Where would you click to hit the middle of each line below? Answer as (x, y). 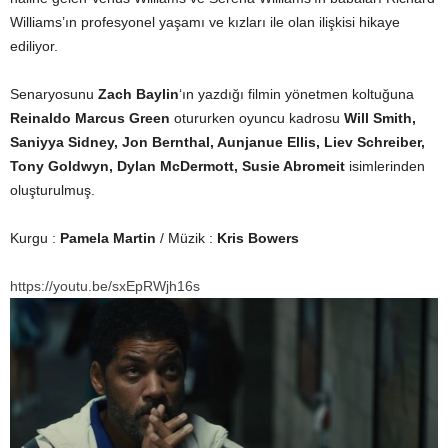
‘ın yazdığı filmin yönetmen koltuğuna (296, 94)
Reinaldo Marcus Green (90, 118)
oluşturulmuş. (52, 190)
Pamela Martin (108, 238)
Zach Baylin (138, 94)
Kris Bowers (258, 238)
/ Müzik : (186, 238)
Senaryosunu (54, 94)
